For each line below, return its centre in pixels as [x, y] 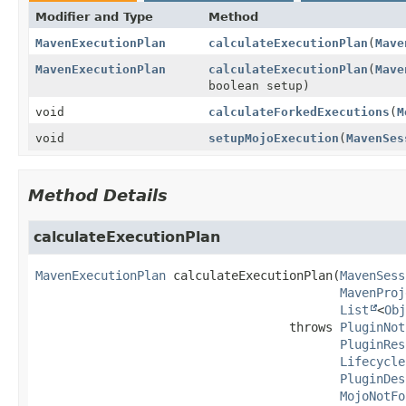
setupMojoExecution [273, 138]
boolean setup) [259, 85]
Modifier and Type [94, 16]
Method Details [98, 195]
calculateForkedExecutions [299, 111]
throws [314, 327]
